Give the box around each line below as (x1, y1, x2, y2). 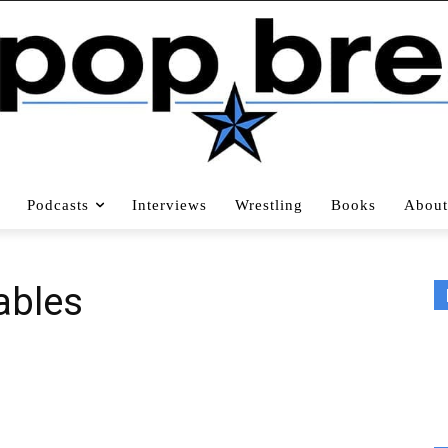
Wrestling (235, 196, 303, 213)
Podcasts (27, 196, 89, 213)
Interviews (132, 196, 207, 213)
